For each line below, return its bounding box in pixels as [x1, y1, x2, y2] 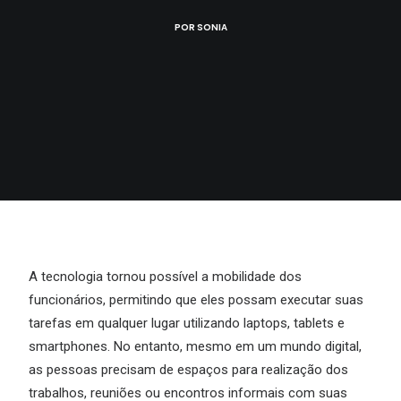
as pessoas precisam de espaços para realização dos [29, 362, 348, 378]
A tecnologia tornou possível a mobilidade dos [29, 269, 302, 285]
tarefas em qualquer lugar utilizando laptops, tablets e [29, 315, 345, 331]
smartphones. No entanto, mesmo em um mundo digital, [29, 338, 362, 354]
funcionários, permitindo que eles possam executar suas [29, 292, 363, 308]
